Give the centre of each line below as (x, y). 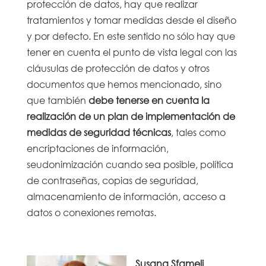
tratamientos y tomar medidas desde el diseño (131, 20)
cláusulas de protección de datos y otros (118, 68)
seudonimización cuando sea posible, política (130, 164)
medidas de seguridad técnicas (99, 132)
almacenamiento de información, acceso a (126, 196)
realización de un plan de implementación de (131, 116)
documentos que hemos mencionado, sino (124, 84)
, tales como (198, 132)
